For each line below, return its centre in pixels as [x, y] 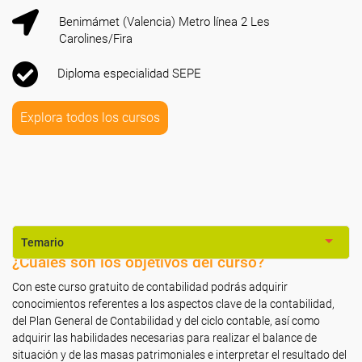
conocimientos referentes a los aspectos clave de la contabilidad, [173, 304]
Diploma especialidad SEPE [129, 74]
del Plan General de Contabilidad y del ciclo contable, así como [166, 321]
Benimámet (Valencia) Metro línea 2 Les [164, 22]
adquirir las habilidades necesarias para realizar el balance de [164, 338]
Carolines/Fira [96, 39]
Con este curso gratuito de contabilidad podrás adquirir [150, 287]
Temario [42, 242]
